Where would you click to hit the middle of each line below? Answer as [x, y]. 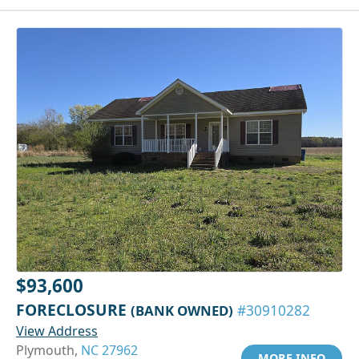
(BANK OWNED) [182, 311]
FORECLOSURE [73, 310]
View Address [57, 331]
